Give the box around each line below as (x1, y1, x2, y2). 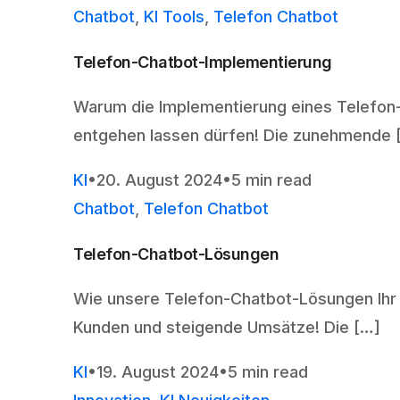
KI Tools (144, 6, 204, 26)
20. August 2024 (96, 170, 222, 189)
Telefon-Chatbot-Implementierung (73, 52, 332, 71)
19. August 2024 (96, 362, 219, 381)
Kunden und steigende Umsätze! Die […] (73, 317, 380, 337)
